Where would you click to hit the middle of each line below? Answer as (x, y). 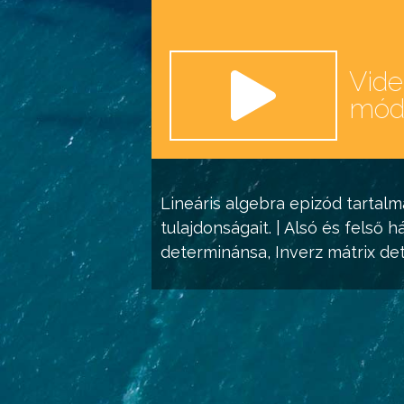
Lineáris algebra (223, 203)
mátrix (351, 252)
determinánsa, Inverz (244, 252)
